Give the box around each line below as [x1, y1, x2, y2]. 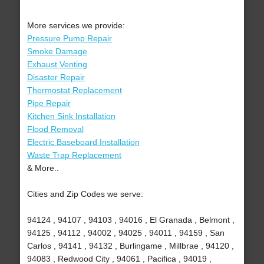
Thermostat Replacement [27, 85, 122, 95]
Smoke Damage [27, 47, 87, 57]
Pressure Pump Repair [27, 34, 112, 44]
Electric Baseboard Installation [27, 137, 140, 147]
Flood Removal [27, 124, 84, 134]
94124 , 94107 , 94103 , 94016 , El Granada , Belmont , [27, 215, 235, 225]
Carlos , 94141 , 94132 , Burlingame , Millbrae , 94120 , [27, 241, 234, 251]
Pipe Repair [27, 98, 71, 108]
